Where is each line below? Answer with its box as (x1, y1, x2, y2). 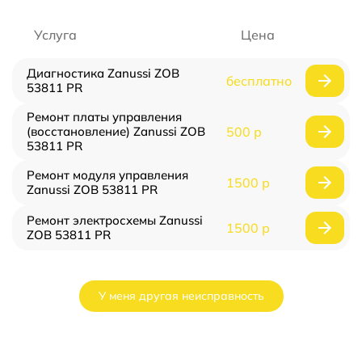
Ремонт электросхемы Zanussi (27, 213, 203, 228)
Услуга (34, 27, 77, 43)
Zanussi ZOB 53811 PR (27, 182, 158, 197)
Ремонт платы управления (27, 109, 182, 124)
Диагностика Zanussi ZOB (27, 65, 179, 81)
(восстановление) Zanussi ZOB (27, 124, 205, 139)
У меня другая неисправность (98, 288, 264, 303)
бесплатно (225, 73, 292, 89)
